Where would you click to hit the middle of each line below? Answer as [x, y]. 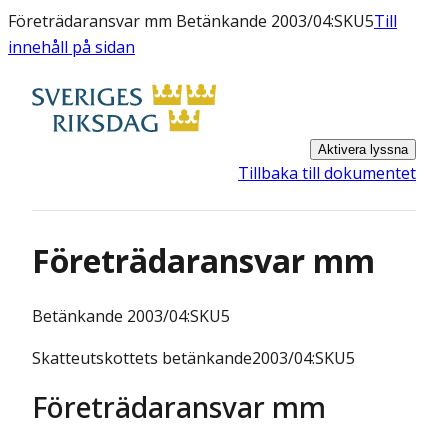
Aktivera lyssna [363, 149]
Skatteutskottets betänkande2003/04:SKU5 [193, 358]
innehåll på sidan [71, 47]
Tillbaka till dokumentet [327, 173]
